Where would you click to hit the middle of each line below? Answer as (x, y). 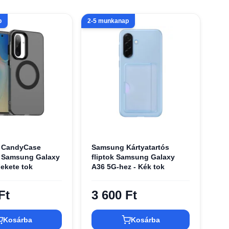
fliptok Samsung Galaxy (133, 157)
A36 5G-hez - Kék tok (128, 166)
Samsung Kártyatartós (131, 147)
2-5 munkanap (108, 21)
